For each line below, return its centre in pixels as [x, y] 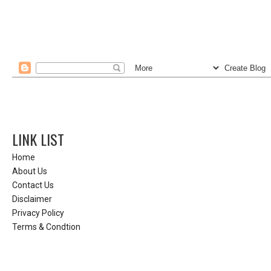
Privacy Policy [38, 213]
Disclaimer [32, 199]
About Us [30, 171]
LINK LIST [38, 139]
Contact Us [33, 185]
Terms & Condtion [46, 227]
